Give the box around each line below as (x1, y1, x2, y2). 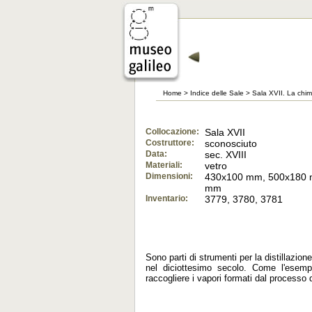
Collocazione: (146, 127, 199, 136)
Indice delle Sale (190, 89, 244, 97)
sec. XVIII (205, 149, 247, 160)
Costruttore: (146, 138, 194, 148)
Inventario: (146, 194, 188, 203)
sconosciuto (205, 138, 258, 149)
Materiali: (146, 160, 182, 170)
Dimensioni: (146, 171, 193, 181)
